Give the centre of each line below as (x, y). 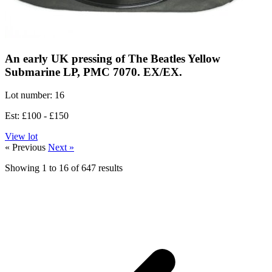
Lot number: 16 (35, 95)
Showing (23, 168)
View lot (21, 137)
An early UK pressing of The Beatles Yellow (113, 58)
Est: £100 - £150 (37, 116)
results (109, 168)
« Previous (26, 148)
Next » (61, 148)
